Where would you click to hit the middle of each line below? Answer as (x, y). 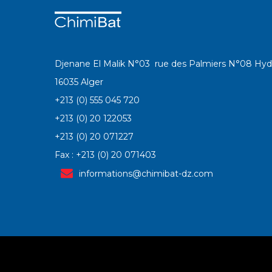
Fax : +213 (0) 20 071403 (105, 155)
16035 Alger (79, 82)
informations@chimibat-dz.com (146, 174)
